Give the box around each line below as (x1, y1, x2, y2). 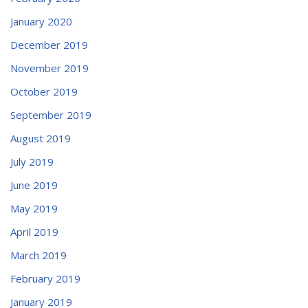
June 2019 (10, 177, 58, 192)
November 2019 (10, 60, 89, 75)
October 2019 (10, 84, 78, 98)
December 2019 (10, 37, 88, 52)
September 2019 (10, 107, 91, 122)
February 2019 (10, 271, 80, 285)
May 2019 (10, 201, 58, 215)
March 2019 (10, 247, 67, 262)
